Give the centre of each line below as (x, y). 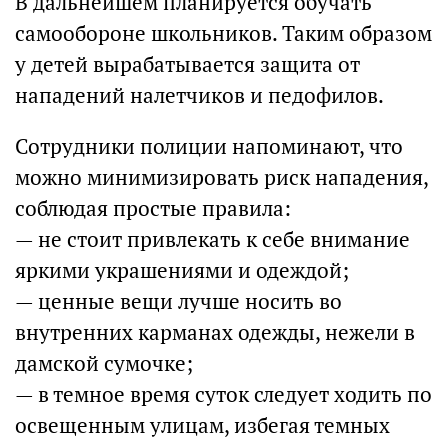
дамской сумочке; (104, 363)
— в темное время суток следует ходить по (223, 394)
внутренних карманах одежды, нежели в (215, 332)
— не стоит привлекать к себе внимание (212, 239)
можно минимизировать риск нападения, (221, 177)
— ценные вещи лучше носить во (178, 301)
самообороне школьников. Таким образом (223, 33)
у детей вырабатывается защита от (187, 64)
